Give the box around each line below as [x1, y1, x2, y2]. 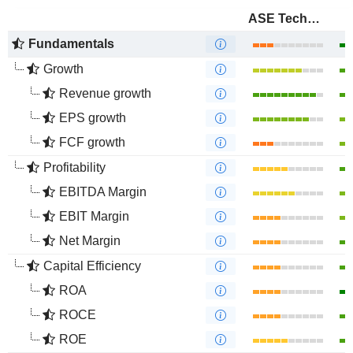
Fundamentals [28, 37, 114, 50]
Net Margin [59, 234, 121, 247]
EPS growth [59, 111, 126, 124]
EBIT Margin [59, 210, 129, 223]
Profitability [43, 161, 106, 174]
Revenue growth [59, 87, 151, 100]
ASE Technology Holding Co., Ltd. [307, 12, 320, 25]
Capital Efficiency [43, 259, 141, 273]
